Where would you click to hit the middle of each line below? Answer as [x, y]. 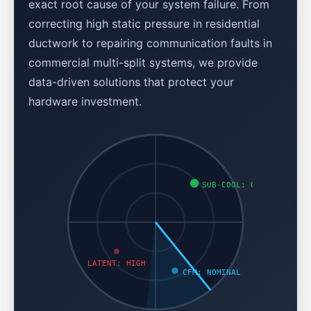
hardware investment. [85, 101]
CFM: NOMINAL [212, 272]
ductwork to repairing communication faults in [150, 43]
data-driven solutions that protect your [131, 82]
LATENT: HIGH [117, 263]
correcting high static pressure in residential [144, 24]
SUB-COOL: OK [232, 185]
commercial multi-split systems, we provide [143, 62]
